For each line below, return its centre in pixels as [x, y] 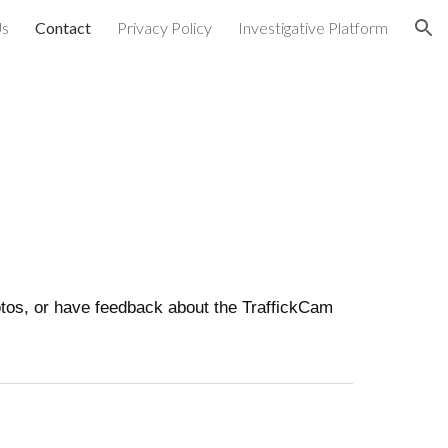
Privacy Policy [164, 27]
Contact [63, 27]
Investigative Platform [313, 27]
